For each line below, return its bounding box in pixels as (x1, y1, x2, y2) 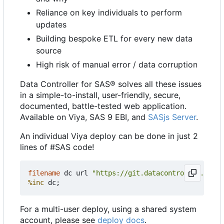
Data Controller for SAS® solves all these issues (20, 79, 201, 89)
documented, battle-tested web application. (20, 101, 186, 111)
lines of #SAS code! (20, 142, 94, 152)
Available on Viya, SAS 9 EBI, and (20, 112, 148, 122)
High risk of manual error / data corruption (36, 59, 197, 70)
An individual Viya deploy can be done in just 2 (20, 131, 198, 141)
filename (28, 169, 60, 177)
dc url (60, 169, 92, 177)
